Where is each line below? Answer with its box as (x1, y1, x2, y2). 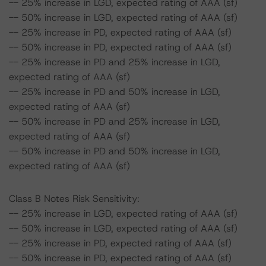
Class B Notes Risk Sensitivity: (9, 192, 140, 205)
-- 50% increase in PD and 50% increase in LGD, (9, 145, 220, 157)
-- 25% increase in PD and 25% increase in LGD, (9, 56, 220, 68)
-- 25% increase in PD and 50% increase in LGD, (9, 85, 220, 98)
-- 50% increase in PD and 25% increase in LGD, (9, 115, 220, 128)
